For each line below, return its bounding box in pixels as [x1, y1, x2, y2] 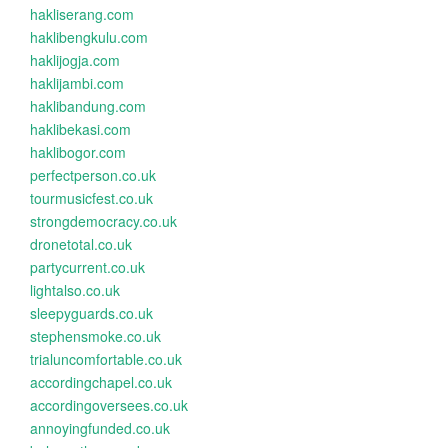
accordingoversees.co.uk [30, 395, 188, 415]
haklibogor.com [30, 142, 126, 162]
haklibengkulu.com [30, 27, 148, 47]
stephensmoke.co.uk [30, 326, 161, 346]
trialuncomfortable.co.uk [30, 349, 182, 369]
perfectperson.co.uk [30, 165, 156, 185]
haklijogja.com [30, 50, 120, 70]
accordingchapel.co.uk [30, 372, 172, 392]
